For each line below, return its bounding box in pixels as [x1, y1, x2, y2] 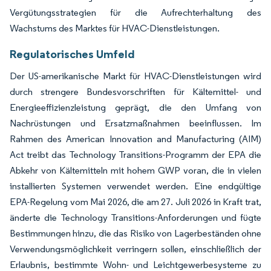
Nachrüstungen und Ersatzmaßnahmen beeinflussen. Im [10, 117, 261, 129]
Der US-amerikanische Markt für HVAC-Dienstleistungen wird [10, 70, 261, 82]
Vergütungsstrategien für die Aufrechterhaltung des [10, 6, 261, 18]
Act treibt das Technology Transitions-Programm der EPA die [10, 148, 261, 160]
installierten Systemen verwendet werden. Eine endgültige [10, 180, 261, 192]
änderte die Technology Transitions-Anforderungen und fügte [10, 211, 261, 223]
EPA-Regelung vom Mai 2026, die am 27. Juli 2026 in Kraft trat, [10, 195, 261, 207]
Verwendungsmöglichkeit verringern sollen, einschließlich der [10, 243, 261, 255]
